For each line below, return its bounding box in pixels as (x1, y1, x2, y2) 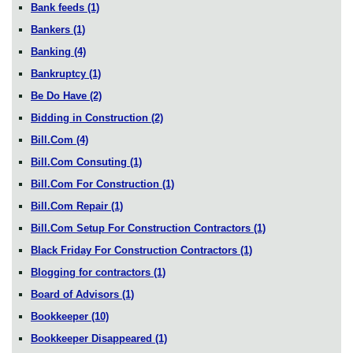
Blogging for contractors (31, 266, 154, 278)
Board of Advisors (31, 288, 122, 300)
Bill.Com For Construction (31, 177, 162, 190)
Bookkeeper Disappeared (31, 332, 155, 344)
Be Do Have (31, 89, 90, 102)
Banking (31, 45, 74, 58)
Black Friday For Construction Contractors (31, 243, 240, 256)
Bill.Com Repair (31, 199, 111, 212)
